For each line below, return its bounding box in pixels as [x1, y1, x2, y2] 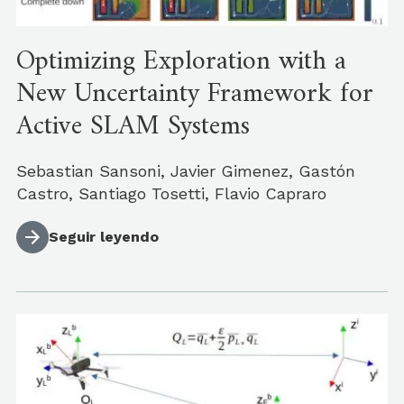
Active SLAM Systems [16, 102, 250, 151]
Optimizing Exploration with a [16, 37, 346, 86]
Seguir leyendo [49, 227, 159, 245]
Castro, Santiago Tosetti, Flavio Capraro [16, 183, 326, 203]
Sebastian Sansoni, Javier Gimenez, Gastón [16, 161, 355, 180]
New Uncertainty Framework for [16, 69, 373, 118]
